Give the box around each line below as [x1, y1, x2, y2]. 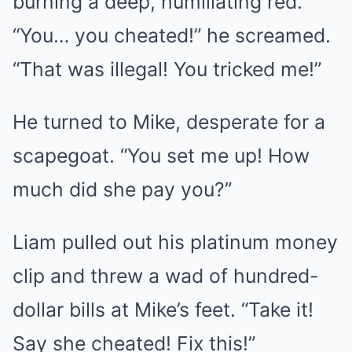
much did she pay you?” [13, 177, 232, 201]
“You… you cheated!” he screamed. [13, 23, 331, 47]
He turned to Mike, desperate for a [13, 109, 325, 134]
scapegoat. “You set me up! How [13, 143, 310, 167]
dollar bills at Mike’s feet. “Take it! [13, 297, 313, 321]
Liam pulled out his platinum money [13, 229, 338, 254]
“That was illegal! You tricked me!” [13, 57, 321, 81]
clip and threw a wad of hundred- [13, 263, 318, 288]
